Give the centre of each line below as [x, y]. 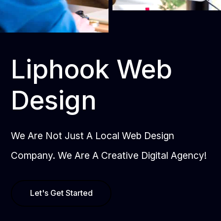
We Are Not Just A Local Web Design [93, 135]
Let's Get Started [61, 193]
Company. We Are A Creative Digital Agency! [109, 155]
